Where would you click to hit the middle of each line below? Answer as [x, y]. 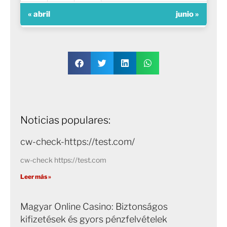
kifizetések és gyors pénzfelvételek [94, 219]
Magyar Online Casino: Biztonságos [94, 206]
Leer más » [36, 176]
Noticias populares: [65, 120]
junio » [187, 14]
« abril [39, 14]
